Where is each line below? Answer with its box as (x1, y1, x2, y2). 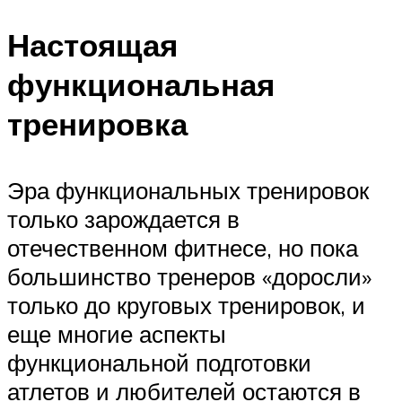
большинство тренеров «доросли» (7, 261, 371, 291)
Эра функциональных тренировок (7, 175, 369, 205)
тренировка (7, 104, 188, 144)
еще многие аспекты (7, 319, 226, 348)
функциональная (7, 65, 275, 105)
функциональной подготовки (7, 347, 311, 377)
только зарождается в (7, 204, 240, 233)
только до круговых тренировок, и (7, 290, 365, 319)
